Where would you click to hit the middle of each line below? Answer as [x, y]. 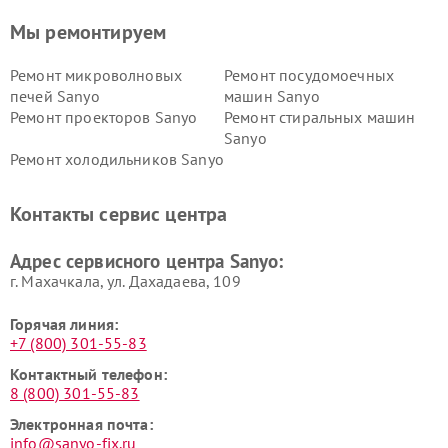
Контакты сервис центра [119, 214]
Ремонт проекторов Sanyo [104, 117]
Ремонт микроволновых [96, 75]
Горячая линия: [64, 324]
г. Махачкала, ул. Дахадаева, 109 [125, 281]
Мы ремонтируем [88, 32]
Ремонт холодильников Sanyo [117, 159]
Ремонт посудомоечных [309, 75]
